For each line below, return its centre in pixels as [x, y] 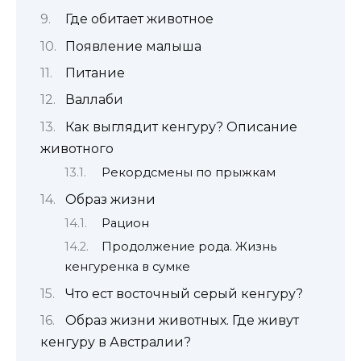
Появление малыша [133, 46]
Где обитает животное [139, 19]
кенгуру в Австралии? [116, 342]
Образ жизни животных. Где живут [182, 321]
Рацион [126, 224]
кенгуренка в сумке [127, 267]
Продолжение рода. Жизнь [189, 247]
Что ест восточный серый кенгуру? [184, 293]
